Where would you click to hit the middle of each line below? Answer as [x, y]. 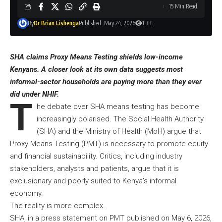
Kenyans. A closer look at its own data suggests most [96, 70]
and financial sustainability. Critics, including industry [96, 156]
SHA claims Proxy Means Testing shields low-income [96, 57]
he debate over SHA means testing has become [118, 107]
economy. [28, 194]
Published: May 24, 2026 [107, 23]
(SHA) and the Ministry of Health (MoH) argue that [119, 132]
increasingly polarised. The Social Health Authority [120, 119]
